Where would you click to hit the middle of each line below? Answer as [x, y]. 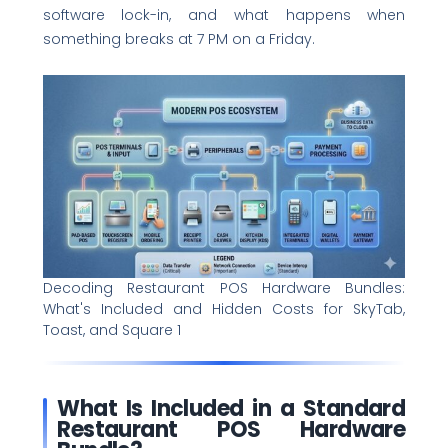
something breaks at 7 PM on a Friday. [178, 38]
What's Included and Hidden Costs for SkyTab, [224, 308]
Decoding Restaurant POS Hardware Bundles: [224, 287]
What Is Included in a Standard [231, 408]
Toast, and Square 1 [111, 329]
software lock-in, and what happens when [224, 14]
